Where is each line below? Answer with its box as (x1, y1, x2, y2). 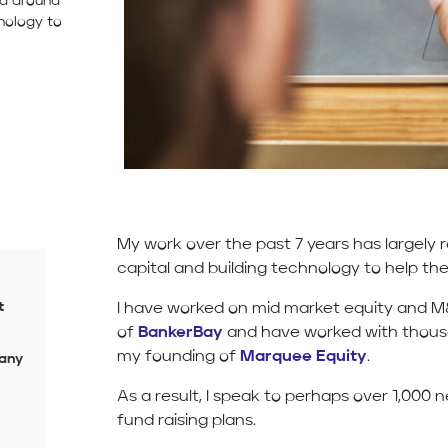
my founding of (117, 349, 241, 366)
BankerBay (138, 325, 224, 342)
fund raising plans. (117, 413, 257, 430)
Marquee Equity (240, 349, 368, 366)
